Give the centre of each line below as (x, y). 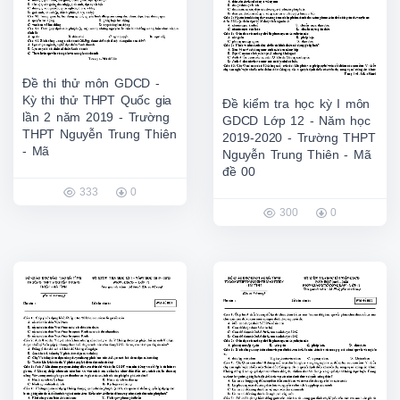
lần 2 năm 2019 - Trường (96, 117)
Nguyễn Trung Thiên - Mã (297, 155)
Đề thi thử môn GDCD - (91, 83)
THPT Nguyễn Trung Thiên (100, 133)
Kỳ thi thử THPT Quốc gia (97, 100)
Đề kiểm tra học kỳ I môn (296, 104)
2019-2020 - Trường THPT (299, 138)
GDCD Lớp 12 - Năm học (296, 121)
